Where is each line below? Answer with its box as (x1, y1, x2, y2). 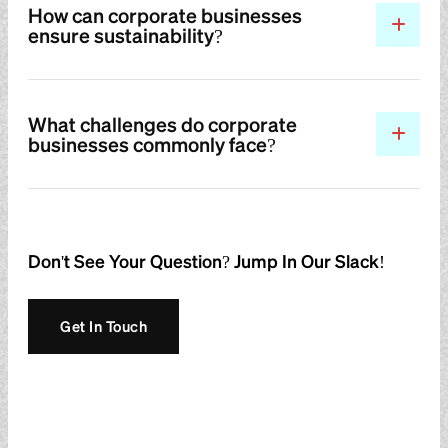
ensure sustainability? (28, 21, 223, 48)
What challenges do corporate (28, 110, 297, 137)
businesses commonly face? (28, 130, 276, 157)
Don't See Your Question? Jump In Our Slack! (28, 248, 385, 272)
